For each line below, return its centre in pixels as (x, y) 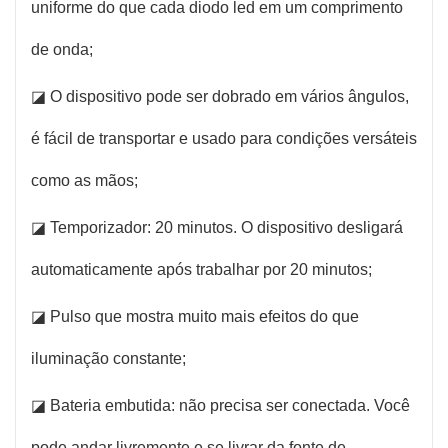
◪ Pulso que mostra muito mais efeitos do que (195, 316)
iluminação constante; (108, 358)
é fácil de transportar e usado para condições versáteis (224, 138)
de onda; (62, 49)
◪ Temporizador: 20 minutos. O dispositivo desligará (217, 227)
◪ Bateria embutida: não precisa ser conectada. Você (220, 405)
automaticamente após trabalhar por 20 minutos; (201, 269)
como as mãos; (84, 180)
